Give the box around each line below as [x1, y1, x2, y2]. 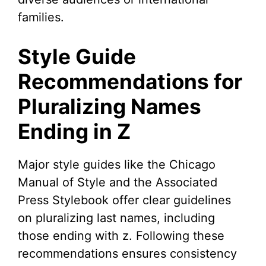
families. [18, 10, 64, 25]
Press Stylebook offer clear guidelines [18, 193, 231, 208]
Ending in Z [18, 119, 131, 144]
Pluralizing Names [18, 94, 201, 119]
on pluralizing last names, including [18, 211, 215, 226]
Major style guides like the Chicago [18, 157, 216, 172]
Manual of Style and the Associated [18, 175, 217, 190]
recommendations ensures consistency [18, 246, 237, 261]
